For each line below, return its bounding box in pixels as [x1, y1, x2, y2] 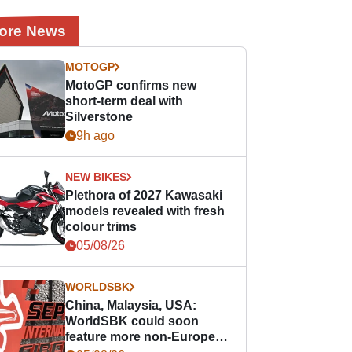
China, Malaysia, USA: [65, 299, 197, 312]
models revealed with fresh [65, 204, 225, 218]
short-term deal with [65, 94, 184, 108]
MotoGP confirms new [65, 79, 197, 92]
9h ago [76, 129, 115, 142]
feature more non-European [65, 330, 231, 343]
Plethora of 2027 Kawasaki [65, 189, 223, 202]
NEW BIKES [65, 170, 127, 183]
